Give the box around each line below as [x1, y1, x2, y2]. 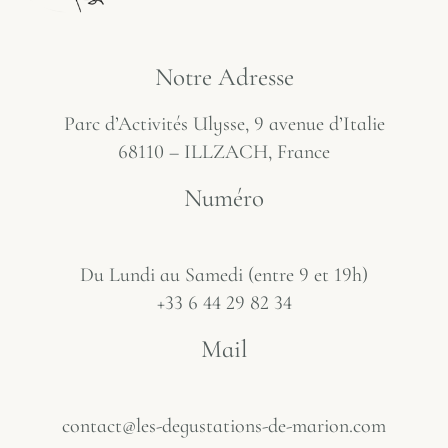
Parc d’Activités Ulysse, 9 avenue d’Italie [63, 112, 385, 137]
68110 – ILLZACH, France [118, 140, 330, 165]
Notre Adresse [154, 62, 294, 93]
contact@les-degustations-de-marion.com [62, 414, 386, 439]
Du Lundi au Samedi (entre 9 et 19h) [80, 263, 368, 288]
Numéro [184, 183, 264, 214]
